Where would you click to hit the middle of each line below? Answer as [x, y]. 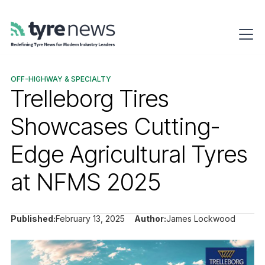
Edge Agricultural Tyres [129, 154]
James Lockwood [201, 219]
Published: [33, 219]
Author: [150, 219]
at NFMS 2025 [86, 182]
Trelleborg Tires [90, 99]
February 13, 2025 [90, 219]
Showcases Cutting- [115, 127]
